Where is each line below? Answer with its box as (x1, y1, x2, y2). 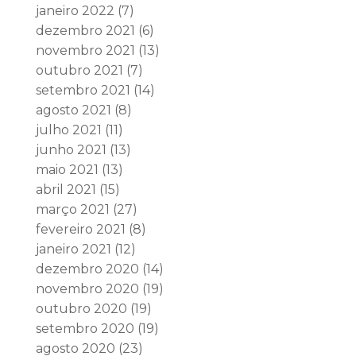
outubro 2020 (35, 301, 127, 316)
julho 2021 (35, 122, 102, 137)
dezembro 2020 (35, 261, 139, 277)
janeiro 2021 (35, 242, 111, 257)
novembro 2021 (35, 43, 135, 58)
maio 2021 (35, 162, 99, 177)
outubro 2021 (35, 63, 123, 78)
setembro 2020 (35, 321, 134, 336)
